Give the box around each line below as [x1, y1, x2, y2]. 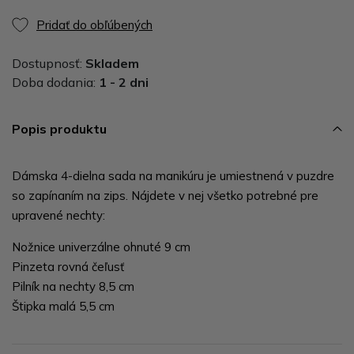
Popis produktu [12, 120, 107, 137]
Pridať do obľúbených [36, 17, 153, 32]
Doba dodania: [12, 73, 99, 90]
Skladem [85, 55, 139, 71]
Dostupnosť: [12, 55, 85, 71]
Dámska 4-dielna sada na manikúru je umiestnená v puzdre [12, 168, 334, 183]
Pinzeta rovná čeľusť [12, 258, 124, 274]
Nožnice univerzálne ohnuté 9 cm [12, 239, 190, 254]
